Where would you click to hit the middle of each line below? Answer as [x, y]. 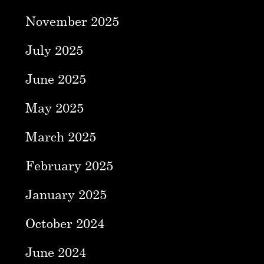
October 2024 [65, 223]
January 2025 [66, 194]
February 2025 [69, 165]
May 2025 [54, 107]
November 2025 [72, 21]
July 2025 [54, 49]
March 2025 [60, 136]
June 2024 [55, 252]
